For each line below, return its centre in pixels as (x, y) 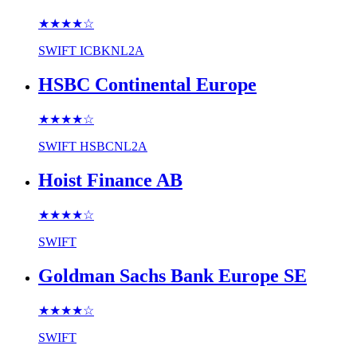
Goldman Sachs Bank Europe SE (173, 275)
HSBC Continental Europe (147, 85)
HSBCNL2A (114, 147)
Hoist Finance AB (110, 180)
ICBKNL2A (112, 51)
